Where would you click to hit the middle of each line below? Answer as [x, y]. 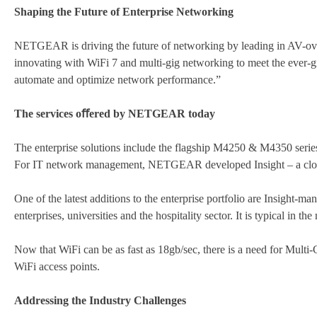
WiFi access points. [57, 267]
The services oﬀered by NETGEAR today [115, 114]
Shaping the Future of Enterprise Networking [124, 12]
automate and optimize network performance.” [117, 80]
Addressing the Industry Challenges [100, 301]
